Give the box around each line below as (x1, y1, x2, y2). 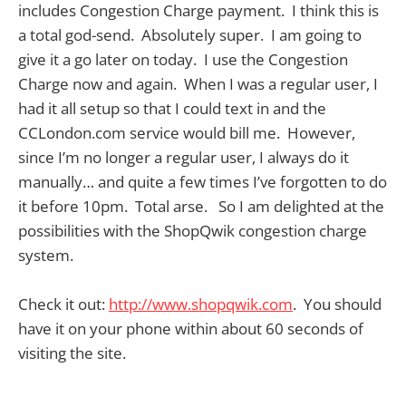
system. (18, 244, 77, 266)
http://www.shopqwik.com (109, 293, 293, 314)
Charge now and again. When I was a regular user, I (18, 72, 378, 94)
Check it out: (18, 293, 109, 314)
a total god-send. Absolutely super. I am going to (18, 24, 362, 45)
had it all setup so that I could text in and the (18, 97, 326, 119)
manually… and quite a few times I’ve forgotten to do (18, 170, 387, 192)
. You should (293, 293, 382, 314)
